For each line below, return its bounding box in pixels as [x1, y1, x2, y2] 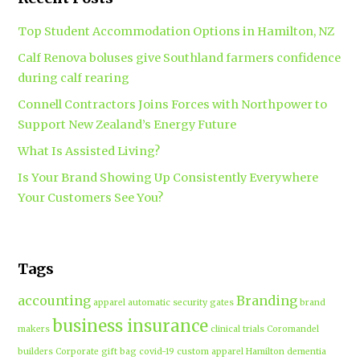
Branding [236, 292, 298, 309]
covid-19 [139, 346, 175, 357]
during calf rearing [18, 70, 130, 85]
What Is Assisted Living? [18, 143, 161, 158]
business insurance [52, 315, 209, 337]
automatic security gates [128, 297, 235, 308]
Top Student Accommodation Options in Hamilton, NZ [18, 23, 335, 39]
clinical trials [211, 323, 265, 334]
